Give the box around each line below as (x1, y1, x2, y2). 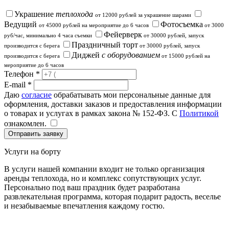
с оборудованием (102, 50, 160, 59)
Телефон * (4, 69, 40, 78)
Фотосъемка (161, 19, 203, 29)
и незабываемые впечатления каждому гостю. (4, 201, 165, 210)
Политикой (179, 108, 219, 118)
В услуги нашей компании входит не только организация (4, 164, 204, 173)
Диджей (72, 50, 102, 59)
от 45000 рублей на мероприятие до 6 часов (39, 21, 149, 28)
